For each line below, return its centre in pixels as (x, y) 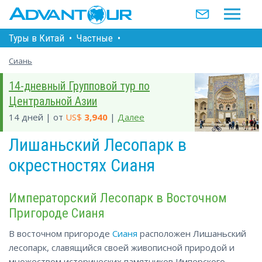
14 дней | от (37, 117)
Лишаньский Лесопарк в (98, 145)
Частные (95, 38)
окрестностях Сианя (82, 165)
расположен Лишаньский (192, 233)
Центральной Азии (53, 101)
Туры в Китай (37, 38)
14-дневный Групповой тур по (79, 86)
